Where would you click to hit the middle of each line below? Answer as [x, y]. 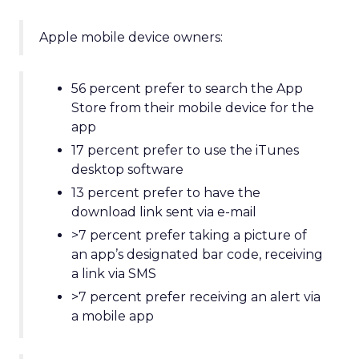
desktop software [127, 169]
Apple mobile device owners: [131, 37]
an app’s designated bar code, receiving [197, 254]
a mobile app [113, 316]
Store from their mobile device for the [193, 108]
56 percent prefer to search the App [187, 89]
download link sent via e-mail [164, 212]
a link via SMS [114, 274]
